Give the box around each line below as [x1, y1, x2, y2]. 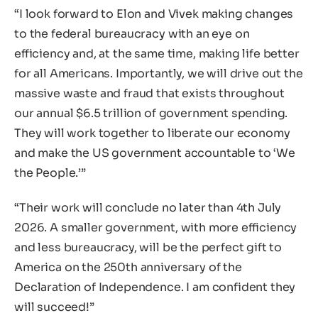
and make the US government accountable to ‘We [14, 145, 295, 160]
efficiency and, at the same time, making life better [14, 45, 300, 61]
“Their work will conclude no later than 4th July [14, 200, 282, 216]
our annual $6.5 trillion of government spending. [14, 105, 288, 121]
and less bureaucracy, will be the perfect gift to [14, 240, 283, 256]
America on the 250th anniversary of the [14, 260, 242, 275]
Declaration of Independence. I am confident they [14, 280, 296, 295]
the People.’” [14, 165, 86, 180]
